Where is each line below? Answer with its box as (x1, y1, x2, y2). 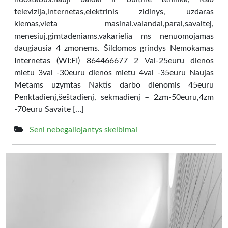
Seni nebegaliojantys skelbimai (30, 126, 137, 134)
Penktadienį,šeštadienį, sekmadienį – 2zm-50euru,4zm (14, 93, 214, 101)
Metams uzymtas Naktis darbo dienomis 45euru (14, 81, 214, 89)
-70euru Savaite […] (14, 105, 84, 113)
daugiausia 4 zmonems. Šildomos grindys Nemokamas (14, 44, 214, 52)
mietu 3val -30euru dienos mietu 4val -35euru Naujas (14, 69, 214, 77)
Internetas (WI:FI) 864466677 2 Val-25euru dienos (14, 56, 214, 65)
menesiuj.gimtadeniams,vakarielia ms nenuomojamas (14, 32, 214, 40)
